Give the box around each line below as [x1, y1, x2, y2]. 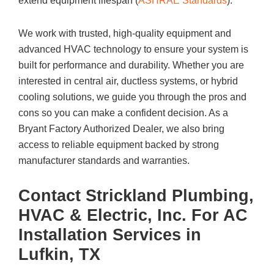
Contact [18, 187, 86, 205]
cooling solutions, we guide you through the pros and [18, 92, 246, 102]
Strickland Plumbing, [86, 187, 254, 205]
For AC [187, 206, 248, 224]
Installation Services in [18, 226, 201, 244]
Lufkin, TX [18, 245, 100, 264]
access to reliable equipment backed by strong [18, 139, 219, 150]
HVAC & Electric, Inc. [18, 206, 187, 224]
